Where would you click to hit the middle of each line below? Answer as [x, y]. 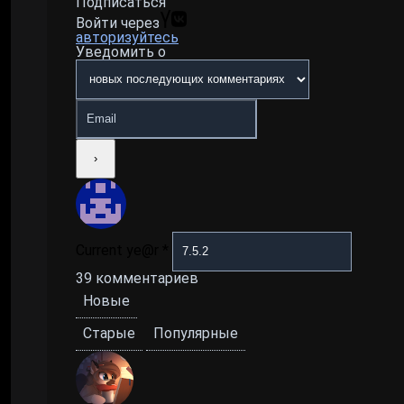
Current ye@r [119, 250]
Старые [109, 334]
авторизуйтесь [127, 37]
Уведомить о [121, 51]
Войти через [118, 23]
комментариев [145, 278]
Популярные [196, 334]
